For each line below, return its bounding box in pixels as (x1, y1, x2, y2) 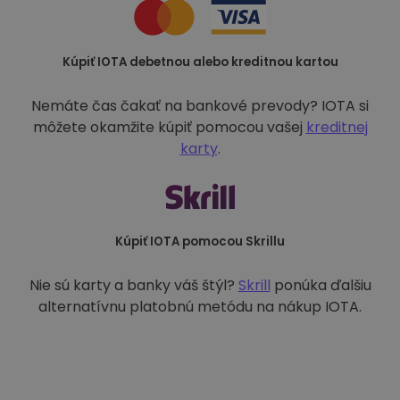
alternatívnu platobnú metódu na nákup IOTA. (38, 296, 362, 317)
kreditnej (305, 117, 368, 137)
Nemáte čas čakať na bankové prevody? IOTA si (31, 96, 369, 116)
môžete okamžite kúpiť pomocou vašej (32, 117, 306, 137)
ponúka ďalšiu (270, 275, 371, 296)
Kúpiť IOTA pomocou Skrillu (115, 233, 285, 250)
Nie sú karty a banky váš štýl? (29, 275, 238, 296)
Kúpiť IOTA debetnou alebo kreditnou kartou (62, 54, 338, 71)
